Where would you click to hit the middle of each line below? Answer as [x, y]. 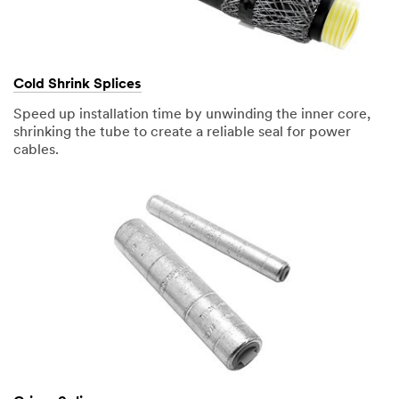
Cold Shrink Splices [77, 84]
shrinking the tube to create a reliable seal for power [182, 132]
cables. [36, 150]
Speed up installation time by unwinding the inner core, [192, 114]
